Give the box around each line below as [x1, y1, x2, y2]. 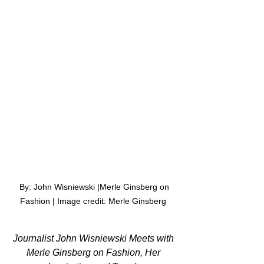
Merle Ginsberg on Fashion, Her [26, 247, 163, 258]
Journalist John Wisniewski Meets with [12, 233, 176, 244]
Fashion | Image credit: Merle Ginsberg [20, 196, 169, 206]
